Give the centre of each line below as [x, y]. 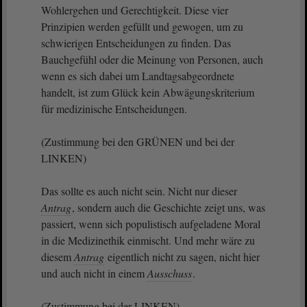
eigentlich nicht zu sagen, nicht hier [182, 257]
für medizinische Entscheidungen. [114, 109]
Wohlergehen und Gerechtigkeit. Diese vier [135, 10]
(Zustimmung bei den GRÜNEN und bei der [138, 142]
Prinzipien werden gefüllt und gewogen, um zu [142, 26]
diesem [58, 257]
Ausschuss [170, 273]
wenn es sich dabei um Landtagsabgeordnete [138, 76]
